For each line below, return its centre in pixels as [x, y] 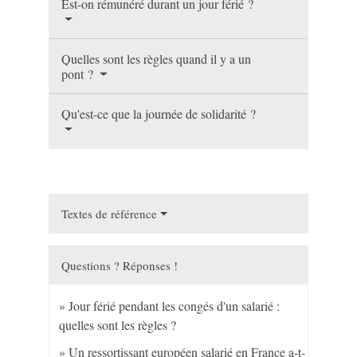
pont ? [79, 74]
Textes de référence [110, 214]
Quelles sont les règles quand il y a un [157, 59]
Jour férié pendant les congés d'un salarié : [175, 306]
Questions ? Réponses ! [120, 266]
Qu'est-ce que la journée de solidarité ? [159, 114]
